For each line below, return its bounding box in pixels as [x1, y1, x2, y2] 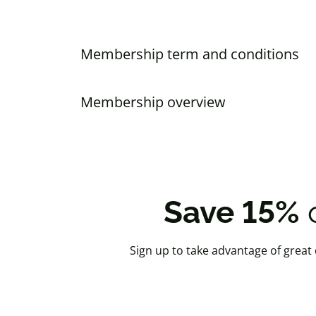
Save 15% [164, 194, 300, 230]
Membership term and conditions [80, 44, 299, 63]
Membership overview [80, 92, 226, 111]
